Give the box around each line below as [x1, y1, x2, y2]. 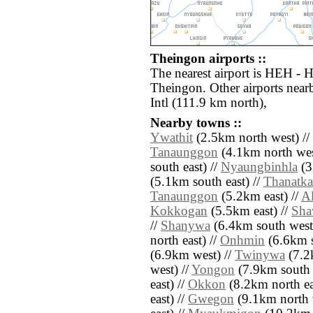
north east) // [150, 233, 220, 248]
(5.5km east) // [208, 204, 291, 219]
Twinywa [235, 248, 285, 263]
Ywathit [150, 131, 193, 145]
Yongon [191, 263, 235, 277]
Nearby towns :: [150, 116, 242, 131]
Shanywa [161, 219, 210, 233]
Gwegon [188, 292, 234, 307]
